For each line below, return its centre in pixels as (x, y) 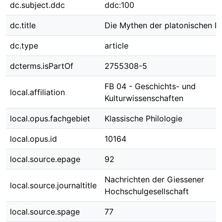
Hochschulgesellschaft (147, 191)
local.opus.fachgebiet (50, 118)
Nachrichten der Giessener (154, 179)
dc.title (23, 25)
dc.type (24, 46)
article (116, 46)
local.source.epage (45, 159)
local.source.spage (45, 212)
